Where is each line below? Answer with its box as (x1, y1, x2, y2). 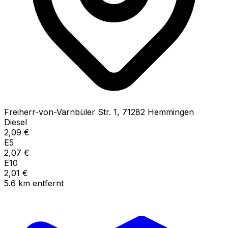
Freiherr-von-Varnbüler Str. (4, 106, 111, 117)
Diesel (4, 117, 27, 127)
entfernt (33, 178, 64, 188)
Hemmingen (148, 106, 194, 117)
